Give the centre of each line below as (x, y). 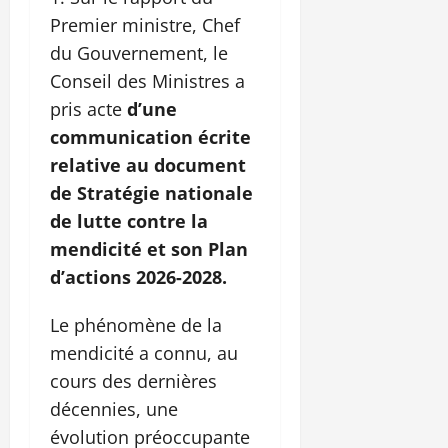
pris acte (88, 109)
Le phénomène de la (136, 325)
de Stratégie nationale (151, 193)
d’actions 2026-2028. (138, 277)
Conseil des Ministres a (147, 81)
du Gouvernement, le (139, 53)
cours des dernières (133, 381)
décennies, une (114, 409)
